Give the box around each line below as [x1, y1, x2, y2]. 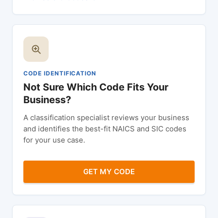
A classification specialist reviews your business [23, 113, 189, 122]
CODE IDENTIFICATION [23, 70, 97, 77]
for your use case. [23, 135, 85, 145]
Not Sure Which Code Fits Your [23, 81, 168, 93]
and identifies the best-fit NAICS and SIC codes [23, 124, 186, 133]
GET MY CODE [83, 167, 135, 176]
